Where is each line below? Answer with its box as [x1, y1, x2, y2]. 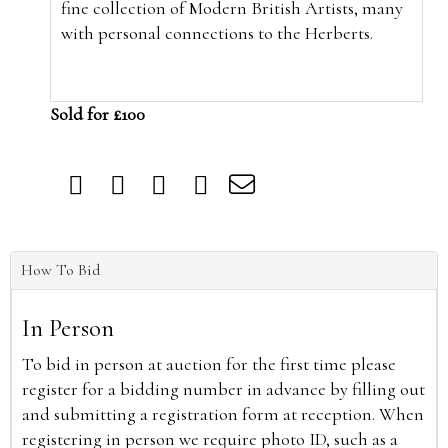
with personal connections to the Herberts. [61, 21, 377, 44]
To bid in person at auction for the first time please [22, 352, 396, 375]
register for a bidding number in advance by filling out [22, 377, 425, 400]
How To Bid [21, 259, 100, 280]
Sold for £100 [50, 102, 145, 125]
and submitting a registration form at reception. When [22, 402, 424, 425]
